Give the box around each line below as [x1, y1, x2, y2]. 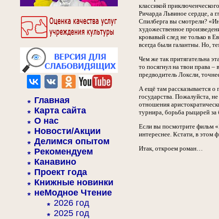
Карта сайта [34, 106, 86, 115]
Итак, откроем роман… [139, 145, 203, 152]
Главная [34, 95, 70, 105]
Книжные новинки [34, 177, 113, 187]
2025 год [54, 208, 89, 218]
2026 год [54, 198, 89, 208]
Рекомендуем [34, 147, 93, 156]
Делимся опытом [34, 136, 109, 146]
